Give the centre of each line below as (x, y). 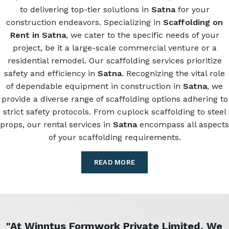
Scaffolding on (193, 22)
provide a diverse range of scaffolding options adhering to (114, 99)
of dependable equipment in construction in (95, 86)
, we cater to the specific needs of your (142, 35)
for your (192, 10)
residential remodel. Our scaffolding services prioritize (114, 61)
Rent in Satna (38, 35)
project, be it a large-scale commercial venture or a (114, 48)
